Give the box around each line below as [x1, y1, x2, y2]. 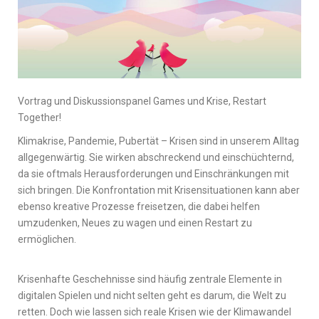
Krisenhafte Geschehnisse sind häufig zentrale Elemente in [18, 273, 282, 285]
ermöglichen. [18, 233, 76, 245]
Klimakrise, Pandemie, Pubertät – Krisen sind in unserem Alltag [18, 135, 299, 147]
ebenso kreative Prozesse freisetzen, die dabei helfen [18, 200, 260, 212]
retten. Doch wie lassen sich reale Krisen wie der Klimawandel [18, 305, 291, 318]
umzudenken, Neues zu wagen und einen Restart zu [18, 216, 252, 229]
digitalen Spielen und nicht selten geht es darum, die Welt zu [18, 289, 286, 301]
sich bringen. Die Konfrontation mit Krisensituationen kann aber [18, 184, 300, 196]
